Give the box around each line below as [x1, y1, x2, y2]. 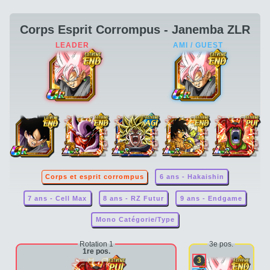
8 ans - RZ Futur [103, 194, 164, 202]
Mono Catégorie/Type [95, 216, 175, 224]
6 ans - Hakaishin [159, 173, 224, 181]
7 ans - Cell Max [28, 194, 87, 202]
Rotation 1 [79, 239, 113, 248]
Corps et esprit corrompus [45, 173, 145, 181]
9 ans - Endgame [180, 194, 242, 202]
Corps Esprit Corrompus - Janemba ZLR [20, 22, 250, 36]
